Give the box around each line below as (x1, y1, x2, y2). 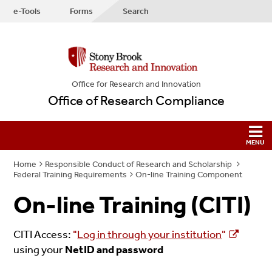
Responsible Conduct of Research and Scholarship (45, 158, 234, 169)
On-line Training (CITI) (13, 191, 252, 220)
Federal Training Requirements (13, 169, 127, 180)
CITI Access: (13, 228, 73, 242)
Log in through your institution (77, 228, 222, 242)
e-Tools (13, 6, 41, 16)
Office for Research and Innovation (71, 78, 201, 89)
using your (13, 243, 64, 257)
